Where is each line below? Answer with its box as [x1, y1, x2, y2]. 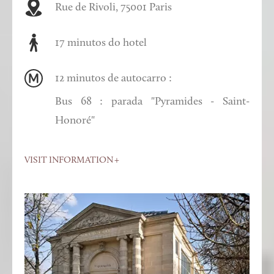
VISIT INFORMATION [24, 155, 113, 165]
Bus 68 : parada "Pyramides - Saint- [55, 95, 250, 108]
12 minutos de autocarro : [55, 72, 172, 84]
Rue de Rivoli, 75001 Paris [55, 1, 172, 13]
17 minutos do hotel [55, 37, 147, 49]
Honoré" [55, 114, 95, 127]
